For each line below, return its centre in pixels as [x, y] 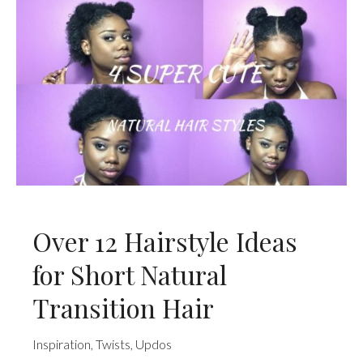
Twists [113, 344]
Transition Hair [123, 307]
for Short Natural [130, 274]
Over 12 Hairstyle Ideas [165, 241]
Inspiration [62, 344]
